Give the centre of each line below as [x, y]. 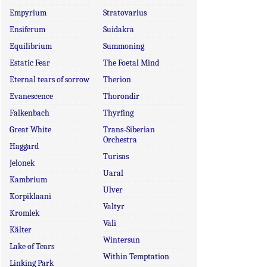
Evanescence [31, 96]
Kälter [21, 230]
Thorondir [121, 96]
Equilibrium [31, 46]
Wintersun [121, 240]
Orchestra [120, 140]
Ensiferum [27, 30]
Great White [30, 130]
